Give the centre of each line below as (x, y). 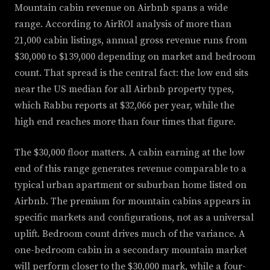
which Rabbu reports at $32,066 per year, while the (124, 106)
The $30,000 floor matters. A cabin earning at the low (130, 153)
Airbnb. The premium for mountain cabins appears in (133, 202)
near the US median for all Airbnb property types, (124, 89)
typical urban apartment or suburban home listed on (130, 185)
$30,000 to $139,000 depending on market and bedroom (135, 57)
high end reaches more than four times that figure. (125, 122)
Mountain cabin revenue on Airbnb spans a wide (121, 8)
